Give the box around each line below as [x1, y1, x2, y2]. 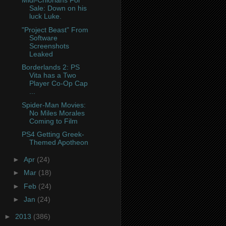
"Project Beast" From [21, 25, 88, 34]
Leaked [29, 49, 53, 58]
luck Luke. [29, 12, 62, 21]
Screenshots [29, 41, 69, 50]
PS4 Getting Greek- [21, 130, 84, 139]
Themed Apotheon [29, 138, 88, 147]
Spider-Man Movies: [21, 100, 86, 109]
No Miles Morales [29, 108, 85, 117]
